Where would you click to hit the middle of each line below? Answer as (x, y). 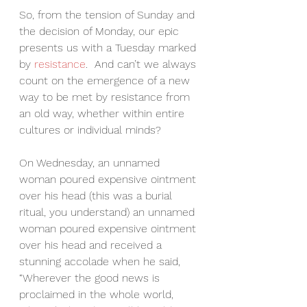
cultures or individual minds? (90, 130)
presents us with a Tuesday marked (109, 48)
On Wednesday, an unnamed (91, 163)
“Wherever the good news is (91, 278)
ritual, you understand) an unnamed (109, 212)
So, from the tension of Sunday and (109, 15)
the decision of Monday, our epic (101, 32)
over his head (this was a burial (97, 196)
